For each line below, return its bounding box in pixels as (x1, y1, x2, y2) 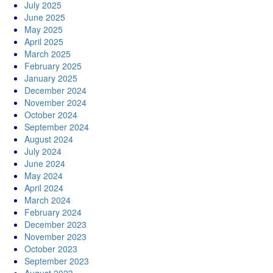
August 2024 (24, 133, 73, 145)
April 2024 (24, 182, 63, 194)
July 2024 (24, 145, 62, 157)
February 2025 (24, 60, 82, 72)
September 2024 (24, 121, 89, 133)
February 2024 (24, 206, 82, 218)
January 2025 (24, 72, 77, 84)
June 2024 (24, 157, 65, 169)
